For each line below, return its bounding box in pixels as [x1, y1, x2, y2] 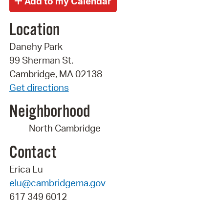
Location [9, 19, 60, 41]
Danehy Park [9, 40, 63, 52]
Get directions [9, 81, 69, 93]
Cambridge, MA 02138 [9, 67, 102, 80]
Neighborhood [9, 101, 90, 123]
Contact [9, 142, 56, 164]
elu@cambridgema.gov [9, 176, 106, 189]
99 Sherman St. [9, 54, 73, 66]
